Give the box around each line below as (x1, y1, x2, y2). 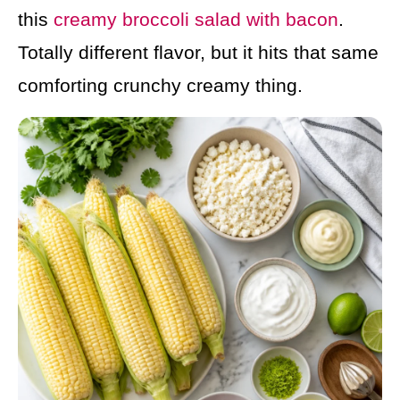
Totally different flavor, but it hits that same (18, 42, 379, 63)
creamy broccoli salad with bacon (54, 9, 338, 30)
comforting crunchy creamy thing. (18, 75, 303, 96)
